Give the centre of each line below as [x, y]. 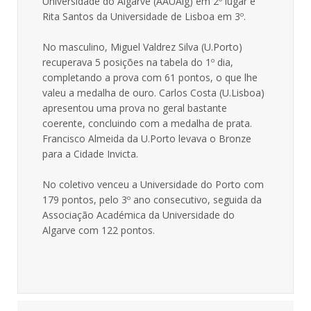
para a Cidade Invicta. [90, 154]
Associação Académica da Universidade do [138, 215]
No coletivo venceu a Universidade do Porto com [153, 184]
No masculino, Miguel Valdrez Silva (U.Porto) [142, 47]
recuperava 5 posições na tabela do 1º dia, [138, 62]
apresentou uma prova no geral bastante [135, 108]
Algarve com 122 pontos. [99, 230]
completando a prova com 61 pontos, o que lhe [150, 77]
